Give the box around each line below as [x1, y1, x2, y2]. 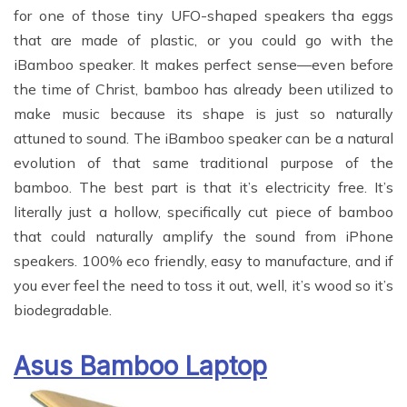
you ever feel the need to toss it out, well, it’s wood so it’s [14, 276, 393, 295]
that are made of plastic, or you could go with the [14, 31, 393, 50]
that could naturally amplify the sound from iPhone [14, 227, 393, 246]
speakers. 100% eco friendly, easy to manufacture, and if [14, 252, 393, 271]
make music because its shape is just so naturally [14, 104, 393, 124]
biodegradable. [14, 301, 112, 320]
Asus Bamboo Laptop [14, 351, 267, 382]
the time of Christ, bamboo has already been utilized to [14, 80, 393, 99]
